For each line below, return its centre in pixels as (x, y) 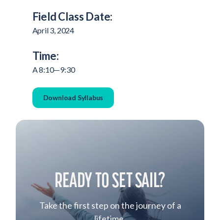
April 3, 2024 (53, 30)
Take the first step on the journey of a (110, 206)
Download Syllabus (73, 98)
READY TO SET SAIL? (110, 179)
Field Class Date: (72, 17)
